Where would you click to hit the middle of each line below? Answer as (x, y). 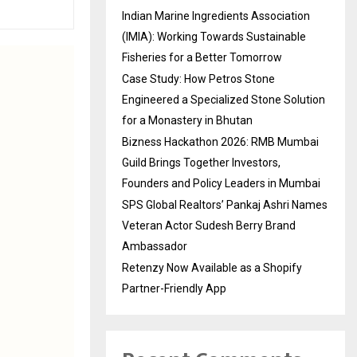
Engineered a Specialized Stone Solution (224, 99)
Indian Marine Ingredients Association (216, 16)
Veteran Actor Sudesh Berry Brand (209, 225)
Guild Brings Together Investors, (201, 162)
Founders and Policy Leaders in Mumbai (221, 183)
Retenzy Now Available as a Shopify (212, 267)
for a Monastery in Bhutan (187, 120)
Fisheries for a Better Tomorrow (202, 57)
